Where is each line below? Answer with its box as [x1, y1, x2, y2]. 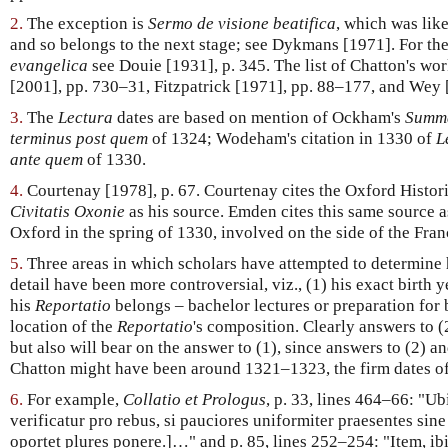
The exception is [23, 14, 148, 34]
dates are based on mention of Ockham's [113, 108, 405, 128]
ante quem [10, 150, 83, 170]
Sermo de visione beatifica [148, 14, 336, 34]
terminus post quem [10, 129, 148, 149]
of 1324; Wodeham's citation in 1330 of [148, 129, 436, 149]
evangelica [10, 56, 88, 76]
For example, [23, 390, 123, 410]
